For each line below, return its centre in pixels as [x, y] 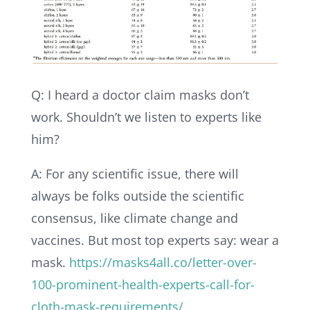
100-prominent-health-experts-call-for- [143, 285]
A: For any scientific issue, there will [135, 174]
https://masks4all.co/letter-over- [163, 263]
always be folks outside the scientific [137, 196]
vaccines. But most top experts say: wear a [155, 240]
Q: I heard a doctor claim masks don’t [140, 95]
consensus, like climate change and [134, 218]
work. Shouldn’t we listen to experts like [146, 117]
